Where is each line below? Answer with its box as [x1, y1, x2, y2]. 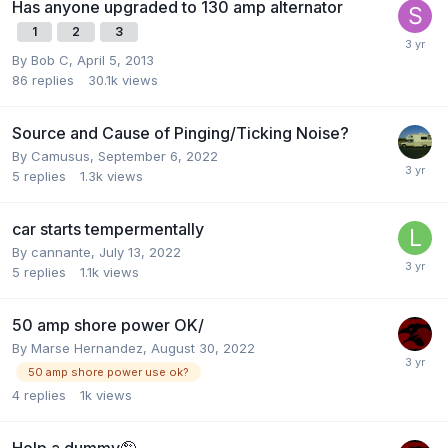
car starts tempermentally [12, 218, 204, 239]
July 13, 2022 [99, 243, 181, 260]
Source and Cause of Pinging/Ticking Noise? [12, 122, 349, 143]
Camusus [31, 147, 90, 164]
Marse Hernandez [31, 339, 143, 356]
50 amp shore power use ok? [28, 364, 189, 379]
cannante [31, 243, 91, 260]
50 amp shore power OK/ [12, 314, 204, 335]
